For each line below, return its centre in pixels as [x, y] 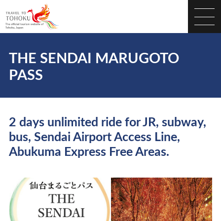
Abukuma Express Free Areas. [89, 152]
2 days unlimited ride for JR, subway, [107, 122]
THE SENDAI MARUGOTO [94, 59]
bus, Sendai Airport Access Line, [94, 137]
